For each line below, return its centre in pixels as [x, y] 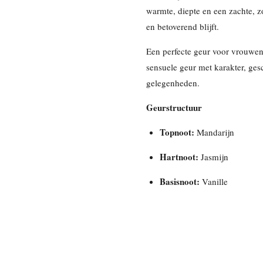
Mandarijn [214, 132]
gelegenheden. [173, 83]
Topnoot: [177, 132]
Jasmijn [213, 157]
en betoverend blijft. [183, 27]
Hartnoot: [179, 157]
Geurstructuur [174, 108]
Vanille [213, 182]
